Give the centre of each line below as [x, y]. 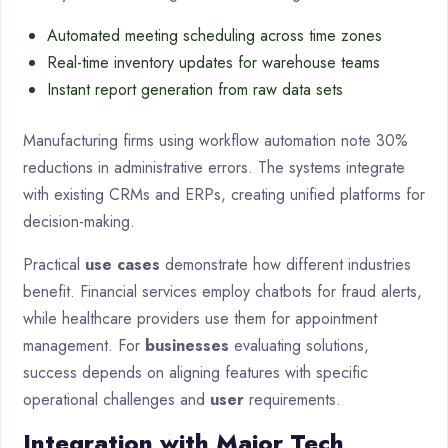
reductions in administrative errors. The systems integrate [214, 167]
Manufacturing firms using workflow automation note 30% [215, 140]
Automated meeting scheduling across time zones [214, 35]
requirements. [292, 399]
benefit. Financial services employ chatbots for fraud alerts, [222, 291]
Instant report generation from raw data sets [195, 89]
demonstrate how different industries [285, 264]
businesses [187, 345]
